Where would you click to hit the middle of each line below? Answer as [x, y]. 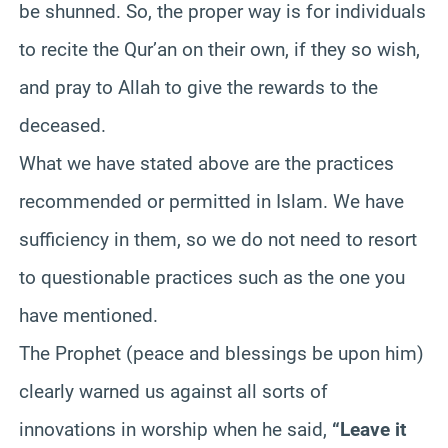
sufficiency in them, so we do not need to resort [218, 239]
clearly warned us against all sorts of [173, 391]
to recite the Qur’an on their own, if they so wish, [219, 49]
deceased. [62, 125]
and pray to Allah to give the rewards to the [198, 87]
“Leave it [369, 429]
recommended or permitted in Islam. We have [211, 201]
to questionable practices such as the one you [212, 277]
